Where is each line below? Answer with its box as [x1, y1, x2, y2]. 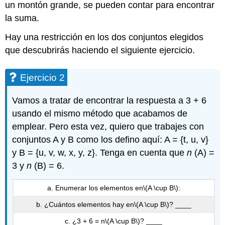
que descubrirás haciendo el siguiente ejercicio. [5, 45, 195, 56]
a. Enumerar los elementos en [47, 183, 143, 192]
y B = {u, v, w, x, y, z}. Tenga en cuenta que [12, 148, 187, 158]
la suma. [5, 13, 40, 23]
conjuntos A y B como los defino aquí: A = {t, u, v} [12, 135, 209, 145]
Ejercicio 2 [20, 72, 65, 83]
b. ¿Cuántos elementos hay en [36, 200, 134, 208]
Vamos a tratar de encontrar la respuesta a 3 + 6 [12, 95, 207, 106]
